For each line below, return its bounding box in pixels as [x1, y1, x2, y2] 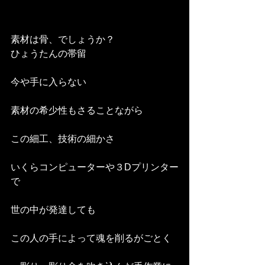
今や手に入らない [11, 77, 89, 88]
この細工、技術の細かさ [11, 134, 117, 144]
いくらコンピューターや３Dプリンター [11, 162, 179, 173]
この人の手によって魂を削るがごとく [11, 233, 174, 244]
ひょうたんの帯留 [11, 49, 86, 59]
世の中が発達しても [11, 205, 98, 215]
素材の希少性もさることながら [11, 105, 146, 116]
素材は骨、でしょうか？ [11, 34, 117, 45]
